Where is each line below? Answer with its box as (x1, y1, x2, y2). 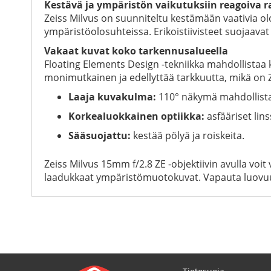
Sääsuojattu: (68, 128, 131, 142)
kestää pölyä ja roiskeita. (131, 128, 244, 142)
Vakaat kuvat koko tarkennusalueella (44, 44, 228, 57)
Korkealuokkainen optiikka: (68, 109, 204, 123)
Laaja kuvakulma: (68, 90, 156, 103)
